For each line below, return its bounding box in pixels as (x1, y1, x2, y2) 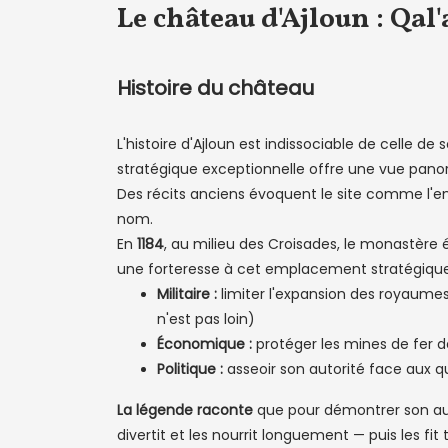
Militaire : (157, 284, 217, 304)
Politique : (157, 359, 223, 379)
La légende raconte (117, 400, 253, 420)
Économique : (157, 334, 252, 354)
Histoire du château (117, 74, 314, 102)
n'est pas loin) (157, 309, 255, 329)
